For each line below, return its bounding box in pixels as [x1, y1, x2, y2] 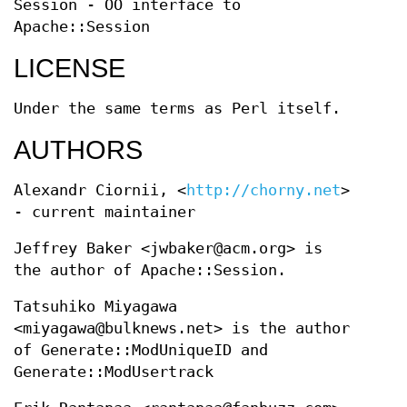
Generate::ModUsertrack [14, 363, 213, 382]
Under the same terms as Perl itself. [14, 100, 341, 118]
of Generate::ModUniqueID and [14, 342, 268, 360]
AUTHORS [14, 135, 143, 165]
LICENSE [14, 54, 125, 84]
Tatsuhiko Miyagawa [14, 298, 177, 316]
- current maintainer [14, 203, 195, 222]
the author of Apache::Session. [14, 262, 286, 280]
